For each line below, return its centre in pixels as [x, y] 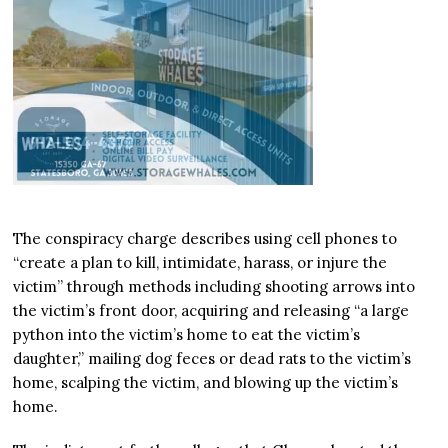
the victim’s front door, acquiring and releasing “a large [211, 311]
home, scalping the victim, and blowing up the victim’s [206, 383]
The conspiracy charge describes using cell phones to [205, 239]
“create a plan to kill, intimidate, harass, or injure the [200, 263]
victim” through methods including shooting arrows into [214, 287]
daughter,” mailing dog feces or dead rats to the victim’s [212, 359]
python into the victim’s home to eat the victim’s [187, 335]
